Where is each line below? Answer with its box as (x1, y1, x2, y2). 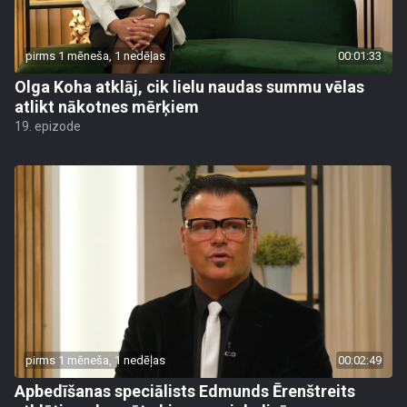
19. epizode (15, 119, 81, 134)
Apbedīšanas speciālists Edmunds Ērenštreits (15, 382, 355, 401)
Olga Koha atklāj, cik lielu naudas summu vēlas (15, 77, 364, 96)
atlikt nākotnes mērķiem (15, 97, 199, 116)
